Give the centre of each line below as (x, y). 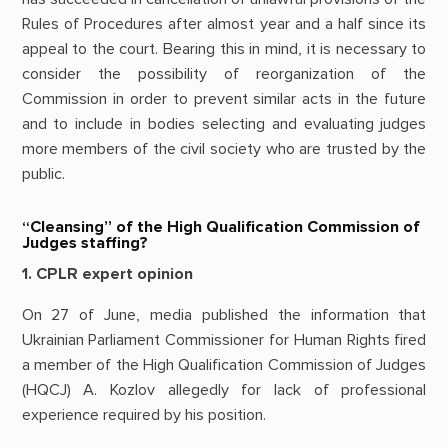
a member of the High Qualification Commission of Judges (224, 365)
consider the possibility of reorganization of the (224, 73)
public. (43, 173)
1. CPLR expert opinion (107, 274)
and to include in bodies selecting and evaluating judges (224, 123)
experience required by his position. (143, 415)
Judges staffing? (84, 243)
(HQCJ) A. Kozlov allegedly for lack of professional (224, 390)
